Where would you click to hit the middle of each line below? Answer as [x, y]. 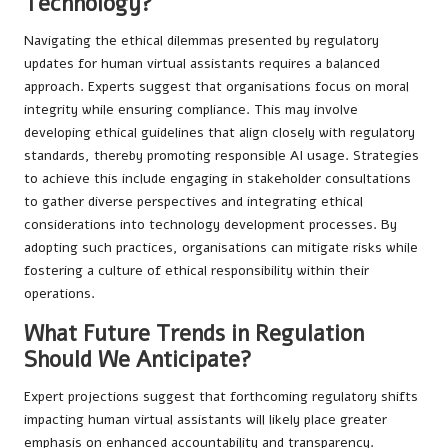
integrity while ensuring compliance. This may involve [191, 109]
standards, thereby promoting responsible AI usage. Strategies [221, 155]
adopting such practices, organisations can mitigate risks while [221, 247]
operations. [59, 293]
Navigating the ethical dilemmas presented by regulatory [201, 40]
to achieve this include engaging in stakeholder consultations [217, 178]
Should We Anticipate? [138, 359]
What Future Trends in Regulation [194, 333]
